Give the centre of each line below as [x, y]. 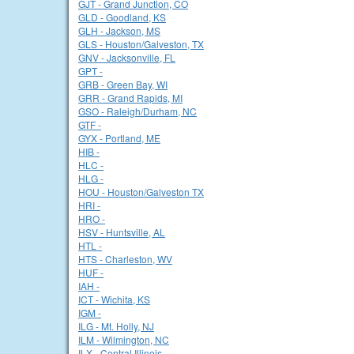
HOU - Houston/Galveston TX [141, 192]
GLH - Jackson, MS [119, 30]
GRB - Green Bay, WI [123, 84]
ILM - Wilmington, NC [124, 339]
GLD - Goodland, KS [122, 17]
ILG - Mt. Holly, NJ [116, 326]
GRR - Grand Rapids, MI [130, 98]
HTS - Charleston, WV [125, 259]
